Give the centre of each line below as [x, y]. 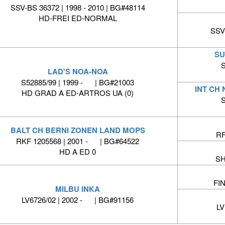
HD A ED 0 [78, 152]
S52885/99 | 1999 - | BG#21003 [78, 82]
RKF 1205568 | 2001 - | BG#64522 [78, 141]
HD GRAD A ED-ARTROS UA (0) [78, 93]
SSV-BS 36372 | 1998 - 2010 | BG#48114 [78, 8]
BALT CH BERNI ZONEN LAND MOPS [78, 130]
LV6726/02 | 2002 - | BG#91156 [78, 200]
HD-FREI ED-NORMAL [78, 18]
